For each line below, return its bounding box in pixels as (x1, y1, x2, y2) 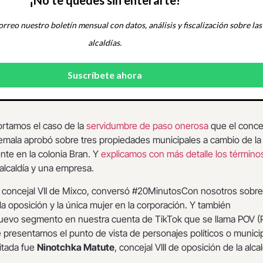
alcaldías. (88, 38, 122, 48)
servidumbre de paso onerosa (86, 120, 211, 132)
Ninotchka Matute (37, 241, 114, 253)
